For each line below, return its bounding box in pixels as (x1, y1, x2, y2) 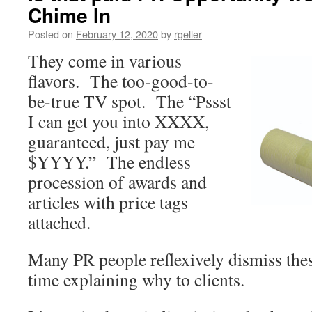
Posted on (28, 26, 73, 41)
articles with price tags (28, 190, 188, 214)
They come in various (28, 49, 182, 72)
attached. (28, 210, 91, 234)
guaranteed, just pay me (28, 130, 195, 153)
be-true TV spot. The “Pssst (28, 89, 231, 113)
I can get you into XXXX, (28, 109, 209, 133)
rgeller (174, 26, 202, 41)
